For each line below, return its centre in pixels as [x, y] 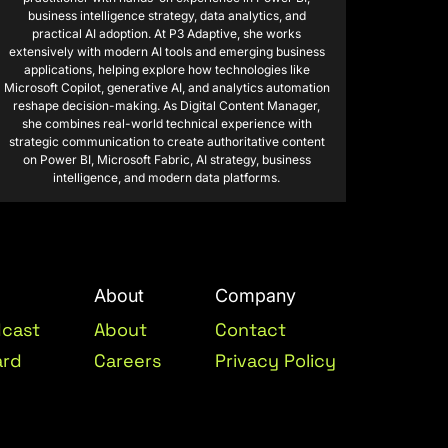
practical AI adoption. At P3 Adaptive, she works [167, 33]
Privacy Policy [275, 360]
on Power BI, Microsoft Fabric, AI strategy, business [166, 159]
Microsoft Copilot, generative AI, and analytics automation [166, 87]
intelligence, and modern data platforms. [167, 177]
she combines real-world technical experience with [166, 123]
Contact [251, 329]
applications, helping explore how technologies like [166, 69]
